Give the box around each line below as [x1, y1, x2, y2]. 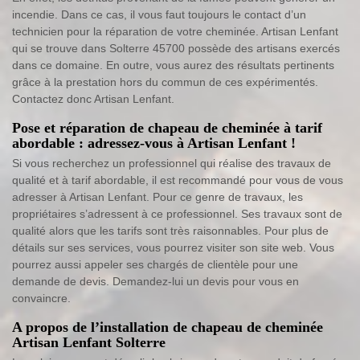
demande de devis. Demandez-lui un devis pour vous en [12, 275, 299, 288]
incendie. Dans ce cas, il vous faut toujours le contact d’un [12, 8, 306, 22]
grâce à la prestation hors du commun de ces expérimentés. [12, 76, 318, 89]
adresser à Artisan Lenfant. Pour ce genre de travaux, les [12, 190, 303, 204]
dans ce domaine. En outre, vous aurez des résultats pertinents [12, 59, 334, 72]
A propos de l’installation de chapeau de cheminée [12, 319, 323, 336]
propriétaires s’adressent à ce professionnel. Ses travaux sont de [12, 207, 342, 221]
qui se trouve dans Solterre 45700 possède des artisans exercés [12, 42, 340, 55]
